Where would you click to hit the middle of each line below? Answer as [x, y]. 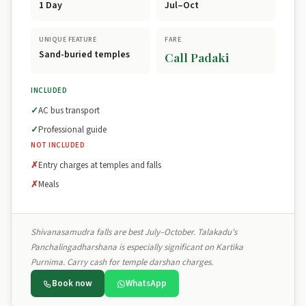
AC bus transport [69, 111]
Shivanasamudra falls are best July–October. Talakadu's [134, 232]
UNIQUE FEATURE [68, 40]
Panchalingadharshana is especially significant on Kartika [137, 247]
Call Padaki [197, 57]
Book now [72, 283]
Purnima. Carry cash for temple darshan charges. [122, 262]
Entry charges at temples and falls [100, 165]
